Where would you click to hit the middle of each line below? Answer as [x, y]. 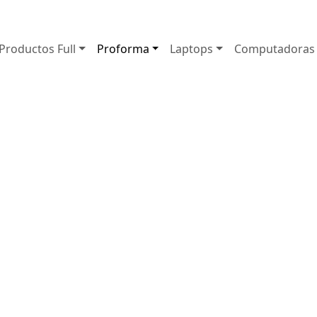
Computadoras [274, 49]
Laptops [192, 49]
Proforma [123, 49]
